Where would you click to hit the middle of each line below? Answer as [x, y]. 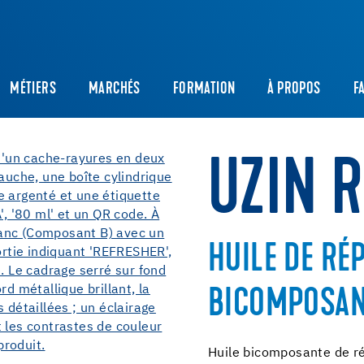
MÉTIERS [33, 90]
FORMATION [204, 90]
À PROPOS [294, 90]
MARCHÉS [115, 90]
